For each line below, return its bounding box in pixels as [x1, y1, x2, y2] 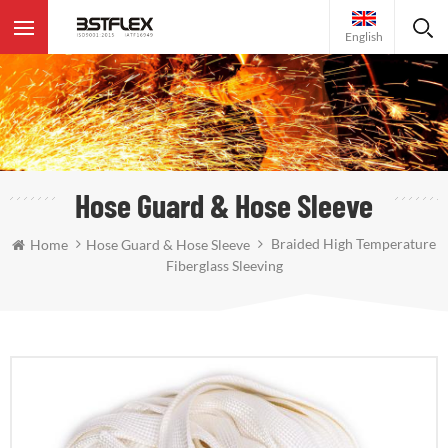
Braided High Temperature [268, 234, 436, 252]
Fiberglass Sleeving [165, 257, 283, 275]
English [345, 28, 383, 44]
